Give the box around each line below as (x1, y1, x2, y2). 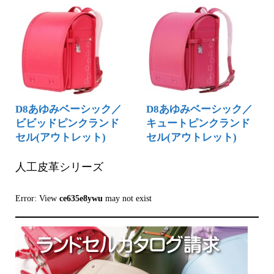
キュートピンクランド (146, 117, 250, 129)
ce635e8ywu (59, 194, 103, 204)
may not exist (102, 194, 152, 204)
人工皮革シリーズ (15, 161, 103, 173)
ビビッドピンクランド (15, 117, 119, 129)
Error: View (15, 194, 59, 204)
